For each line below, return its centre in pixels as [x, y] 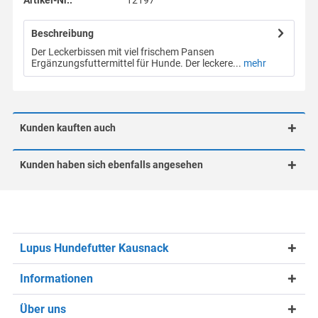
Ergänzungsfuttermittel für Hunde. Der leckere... [136, 63]
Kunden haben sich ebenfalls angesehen [111, 165]
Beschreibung [62, 33]
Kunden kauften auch [67, 128]
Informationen [56, 279]
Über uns [43, 309]
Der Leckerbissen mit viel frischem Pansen [122, 52]
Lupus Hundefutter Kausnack [94, 248]
